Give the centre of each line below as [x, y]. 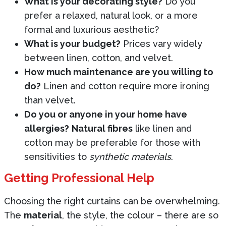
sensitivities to [57, 156]
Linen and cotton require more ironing [125, 86]
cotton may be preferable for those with [112, 142]
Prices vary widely [161, 43]
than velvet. [50, 100]
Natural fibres [102, 128]
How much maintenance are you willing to [119, 72]
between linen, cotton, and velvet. [99, 58]
